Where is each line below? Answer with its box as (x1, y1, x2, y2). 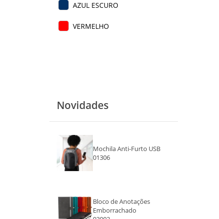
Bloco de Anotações (93, 197, 151, 206)
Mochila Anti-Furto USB (93, 144, 161, 153)
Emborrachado (93, 205, 137, 215)
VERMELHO (72, 21, 109, 31)
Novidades (56, 98, 109, 112)
